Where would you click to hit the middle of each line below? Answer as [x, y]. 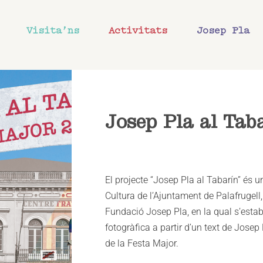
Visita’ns [53, 31]
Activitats [138, 31]
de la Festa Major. [142, 244]
